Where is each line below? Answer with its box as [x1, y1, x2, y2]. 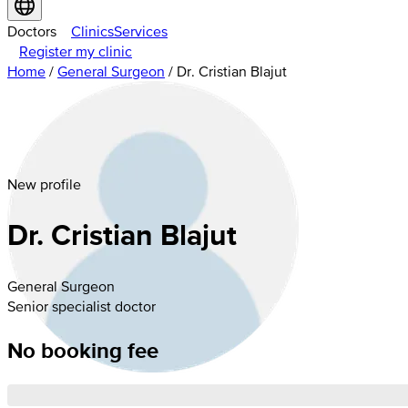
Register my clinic [19, 43, 132, 59]
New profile [7, 176, 81, 192]
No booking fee [7, 333, 158, 366]
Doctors [7, 23, 56, 39]
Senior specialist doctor [7, 297, 156, 314]
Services [114, 23, 168, 39]
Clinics [71, 23, 114, 39]
